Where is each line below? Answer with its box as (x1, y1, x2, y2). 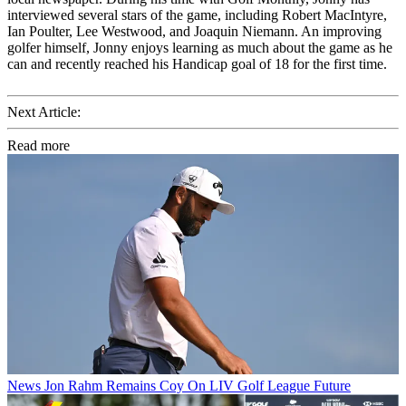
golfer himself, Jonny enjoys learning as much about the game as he (7, 40, 392, 56)
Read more (7, 138, 70, 154)
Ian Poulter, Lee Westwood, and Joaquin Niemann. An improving (7, 24, 382, 40)
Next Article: (7, 104, 81, 121)
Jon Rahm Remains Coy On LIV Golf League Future (44, 378, 351, 394)
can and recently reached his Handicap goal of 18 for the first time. (7, 56, 387, 72)
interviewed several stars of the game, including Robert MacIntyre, (7, 7, 387, 24)
